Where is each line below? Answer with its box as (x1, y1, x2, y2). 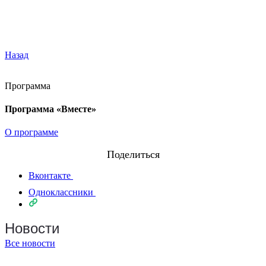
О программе (5, 127, 58, 138)
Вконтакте (28, 170, 71, 181)
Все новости (5, 238, 55, 249)
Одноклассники (28, 187, 93, 198)
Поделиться (106, 148, 160, 161)
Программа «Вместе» (5, 104, 96, 115)
